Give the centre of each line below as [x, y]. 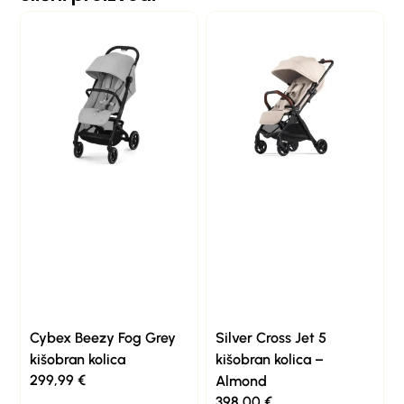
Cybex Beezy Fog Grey [103, 337]
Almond [241, 381]
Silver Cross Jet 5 [271, 337]
